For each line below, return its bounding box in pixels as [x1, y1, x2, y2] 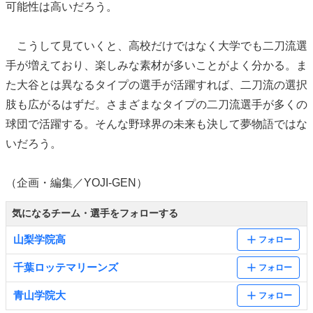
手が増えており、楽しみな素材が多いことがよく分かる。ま [6, 59, 307, 71]
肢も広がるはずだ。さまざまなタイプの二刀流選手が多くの [6, 98, 307, 110]
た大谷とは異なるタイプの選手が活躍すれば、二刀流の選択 [6, 78, 307, 91]
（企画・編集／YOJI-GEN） [6, 176, 147, 189]
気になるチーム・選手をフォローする [12, 207, 178, 219]
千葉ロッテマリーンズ [13, 261, 118, 273]
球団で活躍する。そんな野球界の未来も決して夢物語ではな [6, 117, 307, 130]
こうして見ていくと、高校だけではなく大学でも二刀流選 [6, 39, 307, 52]
